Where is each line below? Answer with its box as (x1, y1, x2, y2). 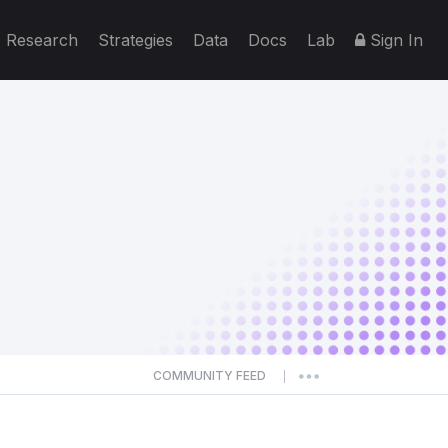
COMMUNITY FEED (153, 368, 266, 383)
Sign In (365, 30, 423, 50)
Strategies (98, 30, 173, 50)
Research (6, 30, 78, 50)
